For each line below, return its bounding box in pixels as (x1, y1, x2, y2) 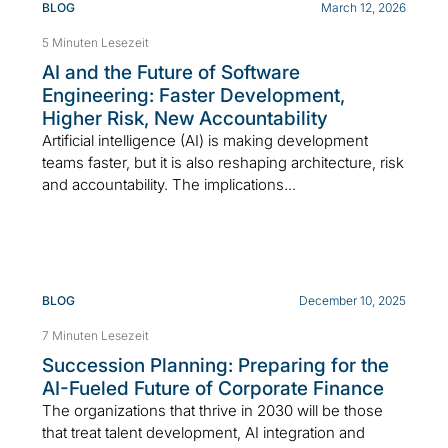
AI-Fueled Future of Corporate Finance (42, 376, 384, 400)
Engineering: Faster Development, (42, 83, 345, 107)
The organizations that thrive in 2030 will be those (42, 400, 383, 420)
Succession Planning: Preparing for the (42, 353, 389, 377)
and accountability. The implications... (42, 174, 296, 194)
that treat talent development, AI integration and (42, 422, 365, 442)
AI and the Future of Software (42, 60, 300, 84)
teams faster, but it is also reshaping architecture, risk (42, 152, 404, 172)
